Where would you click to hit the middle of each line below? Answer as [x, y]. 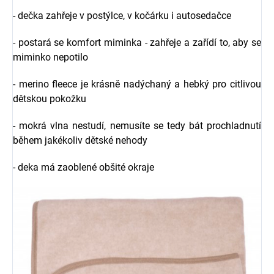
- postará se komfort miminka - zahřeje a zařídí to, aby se [137, 43]
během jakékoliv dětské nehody [80, 140]
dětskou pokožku [50, 99]
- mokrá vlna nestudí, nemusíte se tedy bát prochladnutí [137, 126]
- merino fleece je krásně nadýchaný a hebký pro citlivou [137, 84]
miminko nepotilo [50, 57]
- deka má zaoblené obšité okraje [83, 167]
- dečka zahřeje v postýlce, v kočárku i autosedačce [122, 16]
